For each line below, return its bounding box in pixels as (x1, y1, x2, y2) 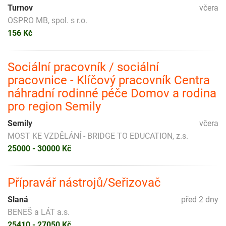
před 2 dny (181, 194, 218, 204)
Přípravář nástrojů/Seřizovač (8, 175, 161, 190)
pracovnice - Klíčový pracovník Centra (8, 73, 210, 87)
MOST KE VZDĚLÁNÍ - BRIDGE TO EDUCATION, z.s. (8, 131, 188, 141)
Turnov (8, 3, 33, 13)
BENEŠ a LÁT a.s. (8, 207, 70, 217)
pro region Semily (8, 99, 101, 114)
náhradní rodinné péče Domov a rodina (8, 86, 216, 100)
